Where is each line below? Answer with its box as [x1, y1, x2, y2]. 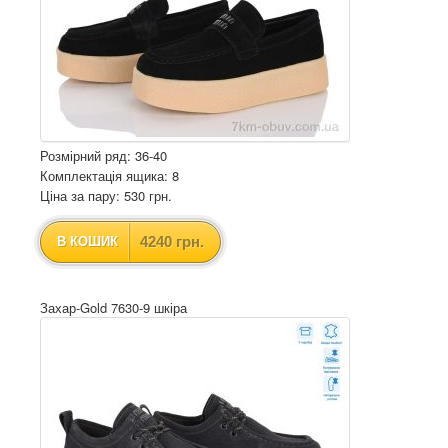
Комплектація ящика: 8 [40, 166, 179, 185]
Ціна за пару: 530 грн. [40, 186, 172, 205]
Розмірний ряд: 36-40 [40, 146, 167, 165]
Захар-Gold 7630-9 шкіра [40, 298, 187, 317]
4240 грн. [140, 233, 204, 250]
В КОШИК [57, 234, 118, 249]
